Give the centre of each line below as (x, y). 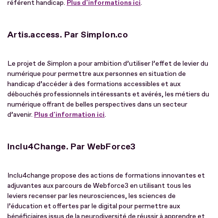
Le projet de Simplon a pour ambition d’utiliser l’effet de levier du (108, 63)
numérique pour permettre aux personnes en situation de (97, 73)
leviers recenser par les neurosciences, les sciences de (91, 196)
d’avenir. (21, 114)
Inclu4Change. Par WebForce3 (72, 146)
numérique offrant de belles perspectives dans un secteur (97, 104)
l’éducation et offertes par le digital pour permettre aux (94, 206)
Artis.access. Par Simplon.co (68, 35)
